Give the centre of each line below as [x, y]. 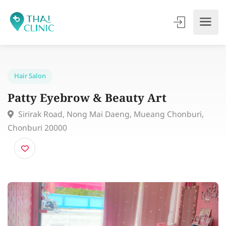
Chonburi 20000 [41, 139]
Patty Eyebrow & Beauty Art [95, 108]
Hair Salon [33, 83]
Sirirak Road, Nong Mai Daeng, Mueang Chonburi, [119, 124]
